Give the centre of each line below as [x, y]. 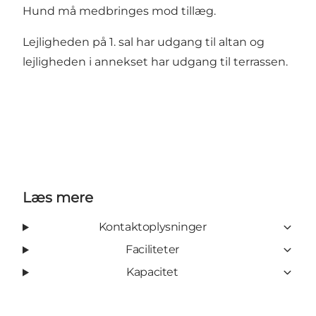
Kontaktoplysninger [152, 227]
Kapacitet [152, 272]
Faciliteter [152, 250]
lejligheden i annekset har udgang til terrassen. [155, 62]
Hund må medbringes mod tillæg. [119, 11]
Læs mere [58, 198]
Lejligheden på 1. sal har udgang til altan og [144, 42]
